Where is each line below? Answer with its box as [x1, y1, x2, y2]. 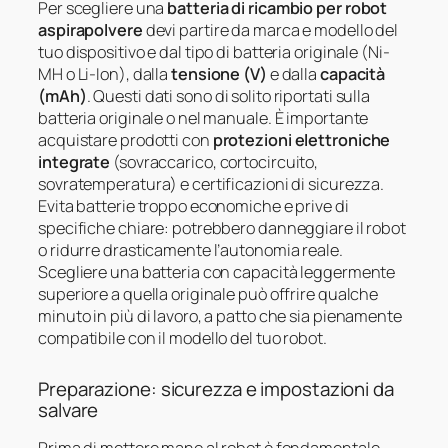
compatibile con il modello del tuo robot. [38, 326, 327, 349]
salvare [38, 396, 99, 423]
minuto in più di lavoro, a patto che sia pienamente [38, 304, 402, 327]
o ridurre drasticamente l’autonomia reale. [38, 238, 343, 261]
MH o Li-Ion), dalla [38, 62, 172, 85]
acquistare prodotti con [38, 128, 213, 151]
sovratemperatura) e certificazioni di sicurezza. [38, 172, 385, 195]
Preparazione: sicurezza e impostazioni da [38, 375, 394, 402]
